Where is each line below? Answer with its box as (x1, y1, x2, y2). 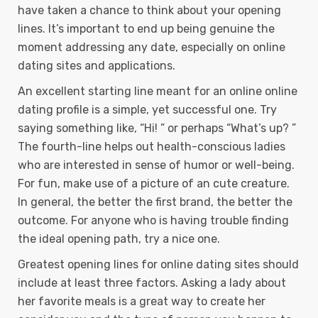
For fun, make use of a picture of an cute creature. (18, 177, 290, 190)
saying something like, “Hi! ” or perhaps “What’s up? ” (18, 121, 296, 135)
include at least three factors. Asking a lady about (18, 276, 286, 290)
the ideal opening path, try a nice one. (18, 232, 220, 246)
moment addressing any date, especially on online (18, 40, 285, 54)
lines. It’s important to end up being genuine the (18, 22, 275, 35)
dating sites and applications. (18, 59, 175, 72)
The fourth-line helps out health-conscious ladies (18, 140, 285, 153)
